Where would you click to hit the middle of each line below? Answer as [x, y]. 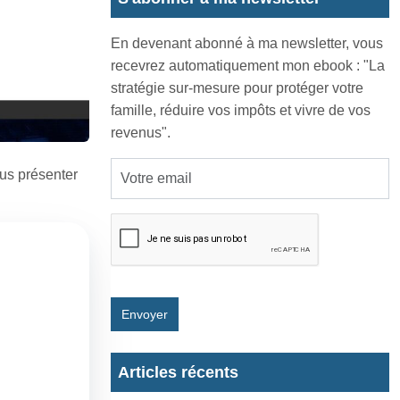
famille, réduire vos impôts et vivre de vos [241, 111]
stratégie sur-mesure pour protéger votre [237, 88]
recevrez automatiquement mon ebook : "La [248, 66]
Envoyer [145, 315]
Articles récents [178, 373]
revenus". [141, 133]
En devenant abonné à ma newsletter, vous [247, 44]
